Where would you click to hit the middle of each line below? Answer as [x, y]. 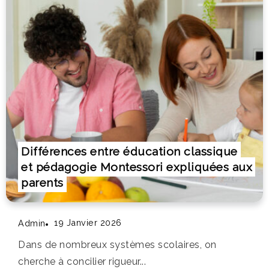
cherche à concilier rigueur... [82, 261]
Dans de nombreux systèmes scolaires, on [117, 244]
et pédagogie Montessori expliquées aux [137, 167]
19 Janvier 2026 [88, 222]
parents [42, 182]
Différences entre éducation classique [129, 151]
